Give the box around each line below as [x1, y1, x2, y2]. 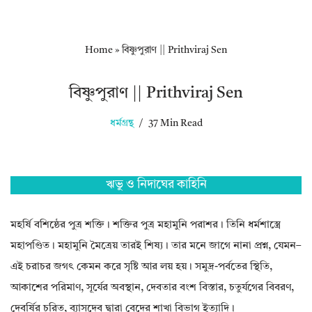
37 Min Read [148, 119, 203, 129]
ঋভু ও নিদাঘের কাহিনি [105, 180, 207, 192]
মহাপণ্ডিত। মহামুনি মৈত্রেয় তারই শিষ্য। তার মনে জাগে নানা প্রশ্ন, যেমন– [10, 241, 302, 252]
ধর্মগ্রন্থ [109, 119, 134, 129]
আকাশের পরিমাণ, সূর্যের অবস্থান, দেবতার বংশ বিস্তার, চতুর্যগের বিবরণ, [10, 283, 294, 294]
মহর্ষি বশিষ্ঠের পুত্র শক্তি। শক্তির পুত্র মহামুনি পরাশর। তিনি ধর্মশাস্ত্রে [10, 220, 281, 231]
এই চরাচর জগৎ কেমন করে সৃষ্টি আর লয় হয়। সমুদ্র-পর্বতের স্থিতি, [10, 262, 272, 273]
